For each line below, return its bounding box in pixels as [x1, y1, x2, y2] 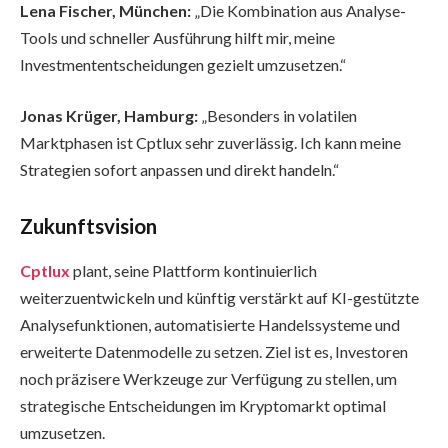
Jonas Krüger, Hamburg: [20, 106, 198, 126]
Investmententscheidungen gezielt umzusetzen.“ [20, 54, 346, 74]
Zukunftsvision [20, 214, 157, 239]
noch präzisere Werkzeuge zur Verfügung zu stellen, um [20, 368, 397, 388]
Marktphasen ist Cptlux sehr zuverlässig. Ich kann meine [20, 133, 401, 153]
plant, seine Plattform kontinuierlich [73, 260, 317, 280]
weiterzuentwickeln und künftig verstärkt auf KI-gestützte [20, 287, 419, 307]
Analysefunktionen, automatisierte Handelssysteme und [20, 314, 400, 334]
